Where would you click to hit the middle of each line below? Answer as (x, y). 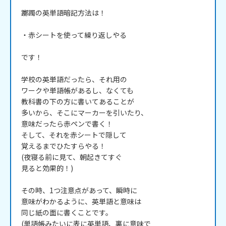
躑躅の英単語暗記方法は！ (64, 13)
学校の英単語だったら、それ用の (74, 79)
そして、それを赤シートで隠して (74, 135)
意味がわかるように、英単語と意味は (81, 202)
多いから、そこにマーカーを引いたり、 (84, 113)
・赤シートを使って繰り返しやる (74, 35)
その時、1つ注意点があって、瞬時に (79, 190)
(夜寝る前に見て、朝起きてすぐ (72, 157)
